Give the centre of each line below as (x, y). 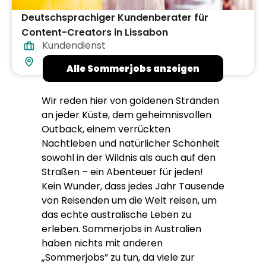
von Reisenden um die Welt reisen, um (129, 200)
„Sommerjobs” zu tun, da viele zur (118, 257)
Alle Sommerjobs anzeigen (133, 68)
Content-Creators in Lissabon (95, 32)
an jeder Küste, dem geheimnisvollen (126, 115)
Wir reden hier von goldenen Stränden (130, 100)
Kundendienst (74, 45)
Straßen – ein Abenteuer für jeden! (122, 172)
